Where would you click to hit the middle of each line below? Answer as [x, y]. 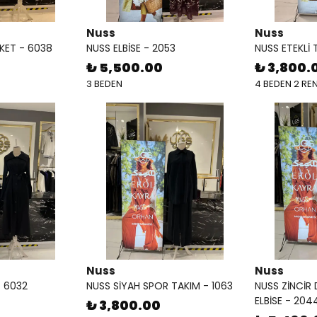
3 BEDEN [104, 84]
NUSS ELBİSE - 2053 [131, 48]
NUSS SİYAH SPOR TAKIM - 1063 [160, 286]
